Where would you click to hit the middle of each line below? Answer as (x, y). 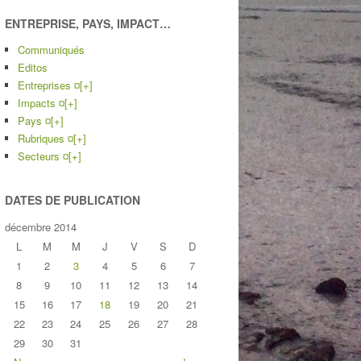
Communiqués (51, 50)
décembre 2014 (41, 227)
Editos (33, 68)
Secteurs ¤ (43, 156)
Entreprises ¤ (49, 85)
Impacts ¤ (41, 103)
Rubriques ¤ (46, 139)
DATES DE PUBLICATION (73, 200)
